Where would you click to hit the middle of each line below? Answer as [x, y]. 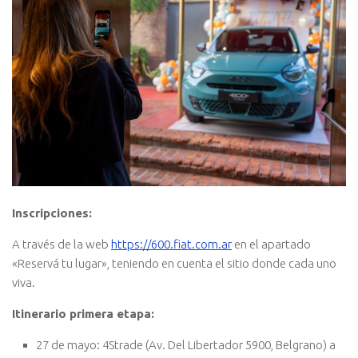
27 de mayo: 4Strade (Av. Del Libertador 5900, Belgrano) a [186, 344]
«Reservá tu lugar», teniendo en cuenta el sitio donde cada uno [174, 263]
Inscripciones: [52, 213]
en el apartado [271, 244]
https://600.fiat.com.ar [171, 244]
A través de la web [62, 244]
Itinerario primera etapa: [83, 313]
